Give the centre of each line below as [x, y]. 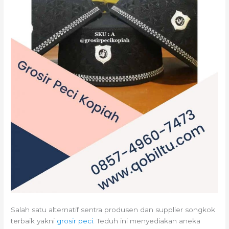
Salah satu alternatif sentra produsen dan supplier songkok [113, 210]
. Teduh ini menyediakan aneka [147, 221]
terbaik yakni [34, 221]
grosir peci [75, 221]
